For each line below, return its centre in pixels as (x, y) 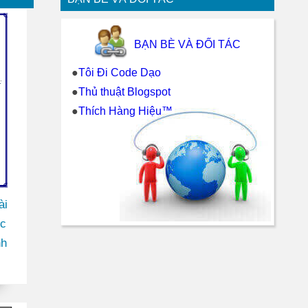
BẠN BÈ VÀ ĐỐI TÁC (187, 44)
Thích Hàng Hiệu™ (125, 111)
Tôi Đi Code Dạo (119, 73)
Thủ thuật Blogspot (124, 92)
